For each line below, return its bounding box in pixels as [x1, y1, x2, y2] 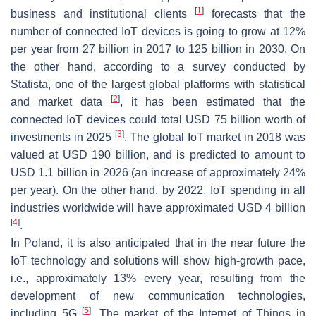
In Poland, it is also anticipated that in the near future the [11, 236, 305, 249]
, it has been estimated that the [120, 95, 305, 108]
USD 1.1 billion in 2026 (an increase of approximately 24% [11, 166, 305, 178]
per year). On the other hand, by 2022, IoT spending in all [11, 183, 305, 196]
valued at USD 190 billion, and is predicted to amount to [11, 148, 305, 161]
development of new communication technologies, [11, 289, 305, 302]
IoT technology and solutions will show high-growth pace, [11, 254, 305, 267]
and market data [11, 95, 111, 108]
